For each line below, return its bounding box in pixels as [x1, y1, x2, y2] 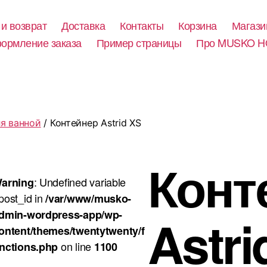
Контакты [120, 17, 164, 33]
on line [58, 238, 94, 254]
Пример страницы [96, 34, 182, 50]
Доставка [61, 17, 105, 33]
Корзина [178, 17, 217, 33]
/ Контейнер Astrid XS [41, 116, 141, 129]
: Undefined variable [33, 173, 126, 190]
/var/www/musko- [45, 190, 132, 206]
